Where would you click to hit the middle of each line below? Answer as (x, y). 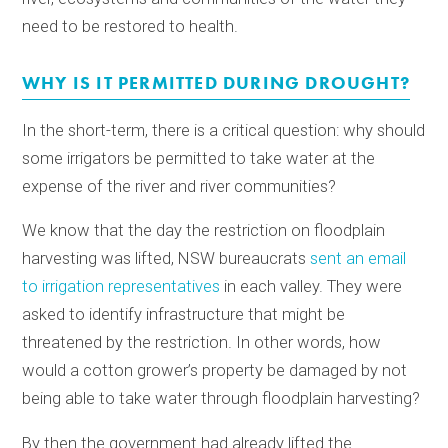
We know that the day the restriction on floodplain (204, 231)
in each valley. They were (311, 287)
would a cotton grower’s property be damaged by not (215, 371)
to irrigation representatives (121, 287)
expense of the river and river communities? (179, 186)
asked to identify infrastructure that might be (184, 315)
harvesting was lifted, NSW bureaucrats (166, 259)
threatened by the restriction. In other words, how (202, 343)
